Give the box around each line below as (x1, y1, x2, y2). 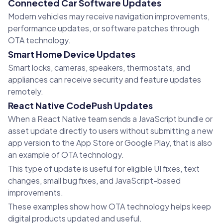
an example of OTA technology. (8, 149, 124, 160)
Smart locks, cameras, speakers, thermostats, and (8, 62, 190, 73)
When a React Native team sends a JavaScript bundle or (8, 113, 213, 124)
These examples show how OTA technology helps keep (8, 201, 211, 212)
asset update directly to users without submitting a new (8, 125, 213, 136)
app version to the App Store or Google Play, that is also (8, 137, 212, 148)
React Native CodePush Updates (8, 100, 153, 111)
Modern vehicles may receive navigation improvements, (8, 11, 210, 22)
